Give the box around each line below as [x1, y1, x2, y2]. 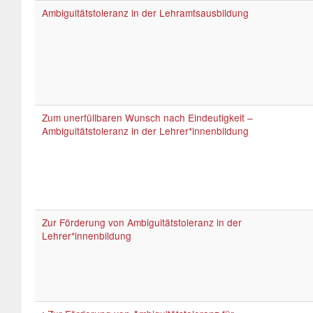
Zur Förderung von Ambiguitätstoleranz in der [42, 215, 242, 229]
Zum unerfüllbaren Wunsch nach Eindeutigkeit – [42, 110, 253, 124]
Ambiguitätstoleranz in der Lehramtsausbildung [42, 6, 249, 20]
